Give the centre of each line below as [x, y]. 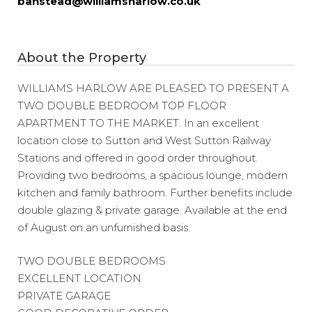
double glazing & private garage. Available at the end [152, 210]
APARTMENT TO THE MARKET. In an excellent [138, 123]
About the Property [82, 58]
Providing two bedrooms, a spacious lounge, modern [153, 175]
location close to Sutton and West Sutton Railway [144, 140]
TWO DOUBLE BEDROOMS [92, 260]
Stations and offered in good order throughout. [138, 158]
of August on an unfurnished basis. [104, 227]
